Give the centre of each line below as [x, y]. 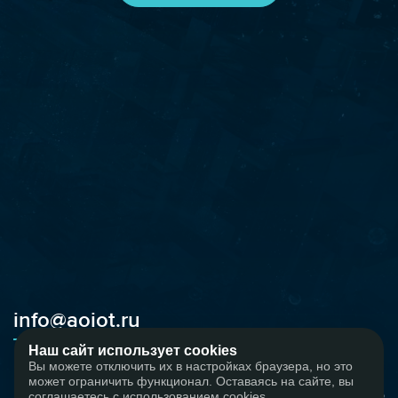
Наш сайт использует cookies [133, 350]
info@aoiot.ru [77, 321]
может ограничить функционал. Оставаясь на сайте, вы [191, 381]
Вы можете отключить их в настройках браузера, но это [191, 366]
